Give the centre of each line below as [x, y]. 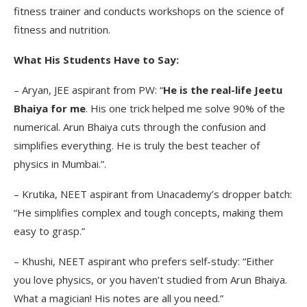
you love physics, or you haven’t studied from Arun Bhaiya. [150, 279]
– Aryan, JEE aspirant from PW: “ [88, 89]
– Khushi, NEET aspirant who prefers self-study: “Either [144, 261]
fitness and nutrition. [62, 29]
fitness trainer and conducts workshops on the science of [149, 11]
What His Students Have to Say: [96, 59]
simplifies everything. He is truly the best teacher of [137, 145]
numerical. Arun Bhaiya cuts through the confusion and [140, 126]
